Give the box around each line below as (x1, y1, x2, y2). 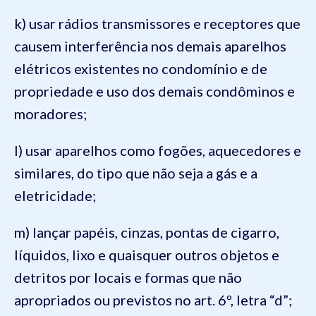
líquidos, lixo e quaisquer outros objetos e (14, 246, 279, 263)
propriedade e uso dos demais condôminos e (14, 83, 295, 99)
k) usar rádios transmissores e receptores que (14, 15, 300, 32)
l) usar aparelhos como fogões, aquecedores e (14, 142, 301, 159)
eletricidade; (14, 187, 96, 204)
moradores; (14, 105, 87, 122)
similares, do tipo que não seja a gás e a (14, 164, 257, 181)
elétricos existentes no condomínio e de (14, 60, 267, 77)
